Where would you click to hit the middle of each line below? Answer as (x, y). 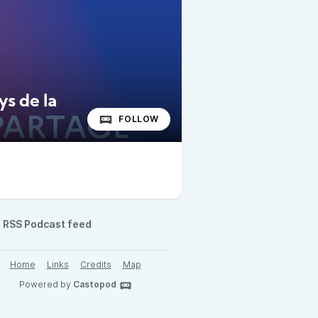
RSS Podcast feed (47, 224)
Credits (95, 264)
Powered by (46, 284)
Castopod (94, 284)
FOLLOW (139, 119)
